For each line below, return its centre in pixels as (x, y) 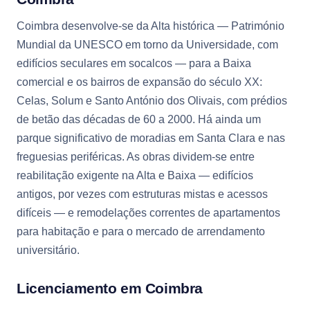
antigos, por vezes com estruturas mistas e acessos (142, 194)
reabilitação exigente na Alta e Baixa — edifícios (135, 175)
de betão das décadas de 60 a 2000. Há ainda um (139, 119)
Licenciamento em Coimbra (110, 288)
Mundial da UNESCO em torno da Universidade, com (147, 44)
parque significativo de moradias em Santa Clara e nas (151, 138)
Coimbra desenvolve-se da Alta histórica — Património (151, 26)
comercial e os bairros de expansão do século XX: (139, 82)
